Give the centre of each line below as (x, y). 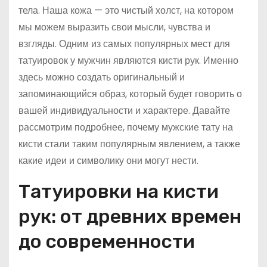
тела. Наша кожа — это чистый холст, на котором (126, 10)
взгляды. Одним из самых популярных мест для (124, 44)
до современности (107, 241)
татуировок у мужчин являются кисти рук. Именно (128, 60)
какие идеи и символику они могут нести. (108, 161)
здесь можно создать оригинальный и (102, 77)
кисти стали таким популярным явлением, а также (129, 144)
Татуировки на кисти (119, 191)
